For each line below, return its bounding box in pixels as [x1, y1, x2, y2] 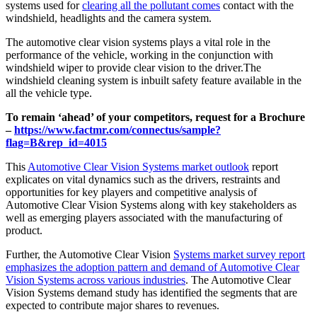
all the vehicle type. [6, 87, 92, 100]
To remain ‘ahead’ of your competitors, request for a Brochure [6, 111, 305, 124]
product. [6, 224, 42, 237]
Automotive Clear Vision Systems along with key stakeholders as [6, 199, 296, 212]
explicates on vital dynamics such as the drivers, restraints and [6, 173, 280, 186]
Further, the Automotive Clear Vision [6, 248, 173, 261]
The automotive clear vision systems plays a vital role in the [6, 36, 270, 49]
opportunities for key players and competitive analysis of [6, 186, 257, 199]
